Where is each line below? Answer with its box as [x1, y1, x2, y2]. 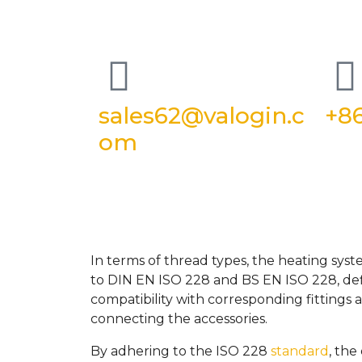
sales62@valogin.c [99, 102, 305, 129]
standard [271, 343, 329, 359]
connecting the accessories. [90, 311, 267, 326]
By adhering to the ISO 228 [90, 343, 271, 359]
